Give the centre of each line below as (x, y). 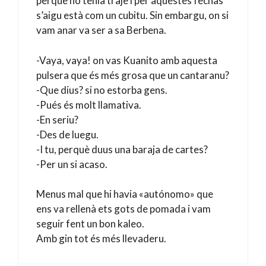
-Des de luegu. (67, 134)
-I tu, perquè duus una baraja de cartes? (122, 149)
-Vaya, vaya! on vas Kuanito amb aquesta (127, 60)
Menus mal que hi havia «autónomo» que (125, 194)
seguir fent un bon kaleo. (90, 224)
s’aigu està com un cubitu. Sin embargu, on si (132, 15)
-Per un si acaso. (72, 164)
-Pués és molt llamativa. (89, 104)
